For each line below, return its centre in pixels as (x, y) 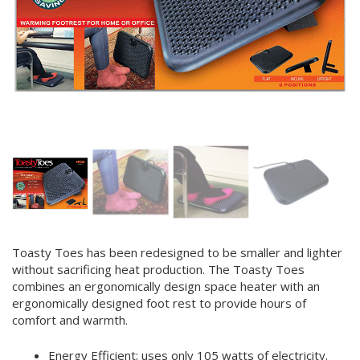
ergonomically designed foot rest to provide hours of (159, 303)
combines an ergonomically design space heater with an (166, 286)
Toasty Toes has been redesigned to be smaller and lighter (177, 253)
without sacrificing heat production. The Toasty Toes (158, 270)
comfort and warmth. (70, 320)
